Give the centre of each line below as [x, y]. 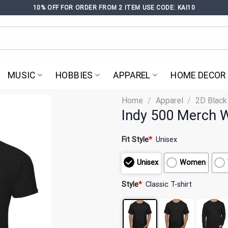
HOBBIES [74, 75]
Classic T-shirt [169, 184]
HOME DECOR [198, 75]
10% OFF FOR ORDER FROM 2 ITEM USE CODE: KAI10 [114, 7]
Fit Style [135, 140]
